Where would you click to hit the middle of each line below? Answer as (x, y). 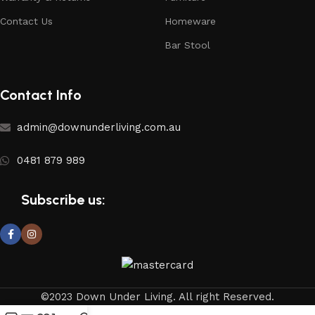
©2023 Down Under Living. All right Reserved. (157, 297)
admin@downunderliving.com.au (98, 128)
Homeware (190, 21)
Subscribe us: (63, 200)
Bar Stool (187, 45)
